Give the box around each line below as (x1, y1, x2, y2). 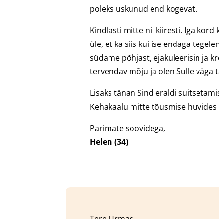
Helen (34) (90, 136, 129, 147)
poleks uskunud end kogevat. (90, 3, 197, 14)
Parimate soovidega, (90, 122, 166, 133)
